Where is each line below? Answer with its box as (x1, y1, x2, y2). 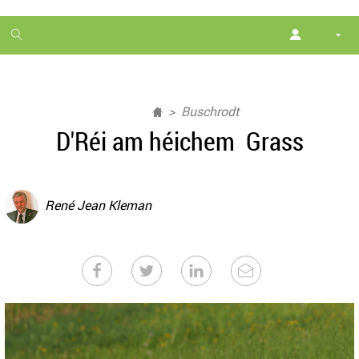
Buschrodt (180, 103, 240, 120)
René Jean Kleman (45, 196, 151, 215)
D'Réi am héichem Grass (55, 123, 304, 158)
